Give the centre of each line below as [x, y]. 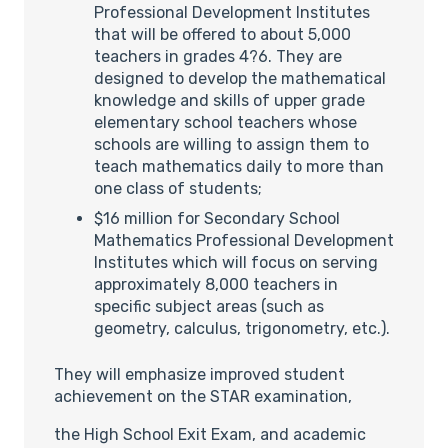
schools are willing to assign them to [231, 144]
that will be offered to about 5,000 [222, 34]
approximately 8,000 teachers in [216, 284]
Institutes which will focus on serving [236, 262]
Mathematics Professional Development [244, 240]
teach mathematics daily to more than [239, 166]
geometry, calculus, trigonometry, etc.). [242, 328]
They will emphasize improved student [199, 374]
